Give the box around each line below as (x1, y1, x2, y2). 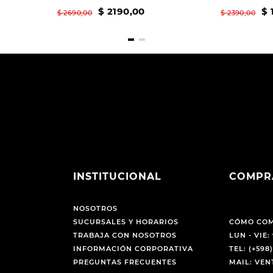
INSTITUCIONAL (73, 171, 161, 183)
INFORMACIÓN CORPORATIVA (73, 244, 193, 253)
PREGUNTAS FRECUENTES (73, 258, 177, 267)
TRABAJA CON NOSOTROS (73, 231, 177, 240)
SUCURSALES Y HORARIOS (73, 218, 179, 227)
